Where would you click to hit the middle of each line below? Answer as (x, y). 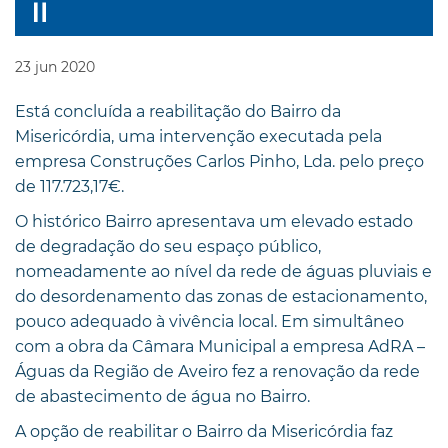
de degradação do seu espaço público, (168, 246)
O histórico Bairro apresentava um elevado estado (214, 221)
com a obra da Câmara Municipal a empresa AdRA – (220, 346)
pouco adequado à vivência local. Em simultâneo (209, 321)
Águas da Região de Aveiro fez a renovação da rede (217, 371)
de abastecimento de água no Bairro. (162, 396)
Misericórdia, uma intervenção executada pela (198, 136)
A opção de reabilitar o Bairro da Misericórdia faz (204, 431)
